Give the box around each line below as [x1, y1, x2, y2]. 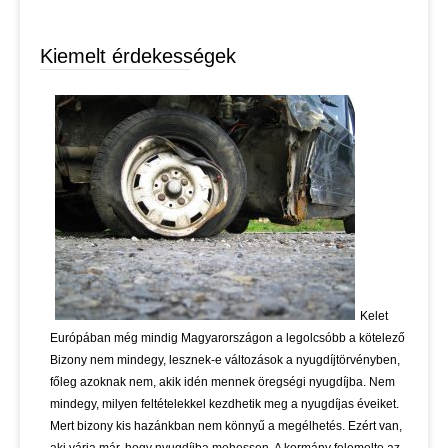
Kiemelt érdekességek [40, 45, 236, 68]
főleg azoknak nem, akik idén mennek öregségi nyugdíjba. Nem [50, 375, 395, 390]
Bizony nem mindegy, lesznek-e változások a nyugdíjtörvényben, [50, 353, 400, 368]
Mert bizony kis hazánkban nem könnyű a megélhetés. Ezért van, [50, 419, 402, 434]
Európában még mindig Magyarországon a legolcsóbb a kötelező [50, 331, 405, 346]
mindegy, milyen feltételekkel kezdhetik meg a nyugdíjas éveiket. [50, 397, 399, 412]
